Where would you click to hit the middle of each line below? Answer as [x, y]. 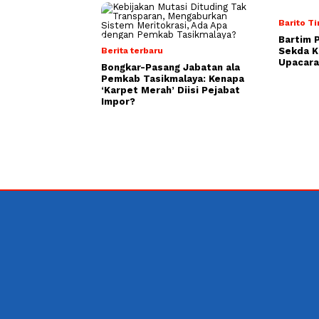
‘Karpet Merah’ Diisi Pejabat [171, 90]
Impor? [118, 101]
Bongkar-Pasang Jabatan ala [171, 67]
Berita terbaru [132, 50]
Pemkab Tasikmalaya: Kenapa [173, 78]
